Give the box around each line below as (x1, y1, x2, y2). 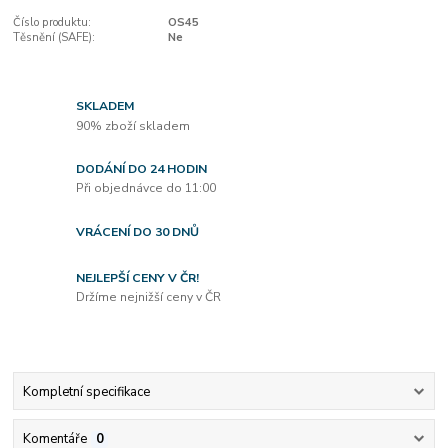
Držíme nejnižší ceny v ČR (76, 289, 222, 306)
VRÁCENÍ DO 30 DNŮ (76, 223, 200, 240)
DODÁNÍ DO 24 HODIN (76, 160, 208, 177)
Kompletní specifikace (22, 382, 150, 401)
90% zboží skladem (76, 117, 191, 134)
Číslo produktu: (13, 15, 92, 31)
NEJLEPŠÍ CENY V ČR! (76, 269, 200, 286)
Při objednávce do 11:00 (76, 180, 217, 197)
